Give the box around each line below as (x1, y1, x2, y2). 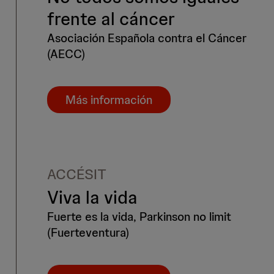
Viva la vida (47, 185, 138, 210)
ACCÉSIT (47, 165, 106, 184)
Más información (65, 92, 152, 108)
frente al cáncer (47, 7, 175, 31)
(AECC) (47, 46, 85, 62)
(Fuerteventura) (47, 224, 129, 241)
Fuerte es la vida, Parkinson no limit (47, 209, 231, 225)
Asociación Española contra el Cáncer (47, 30, 246, 46)
